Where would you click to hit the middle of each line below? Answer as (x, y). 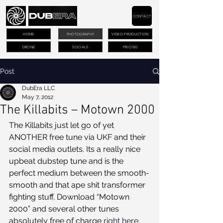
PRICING (130, 47)
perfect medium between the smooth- (79, 173)
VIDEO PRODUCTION (130, 34)
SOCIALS (80, 47)
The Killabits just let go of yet (62, 125)
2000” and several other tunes (65, 209)
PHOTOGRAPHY (80, 34)
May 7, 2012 (38, 97)
